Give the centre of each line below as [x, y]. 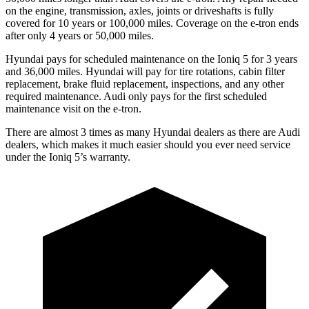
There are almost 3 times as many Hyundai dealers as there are [142, 132]
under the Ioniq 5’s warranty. [68, 157]
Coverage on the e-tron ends [237, 23]
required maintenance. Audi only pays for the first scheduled [136, 96]
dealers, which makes [52, 144]
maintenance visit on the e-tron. [73, 108]
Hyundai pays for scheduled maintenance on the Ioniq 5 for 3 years [151, 59]
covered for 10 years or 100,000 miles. [91, 23]
